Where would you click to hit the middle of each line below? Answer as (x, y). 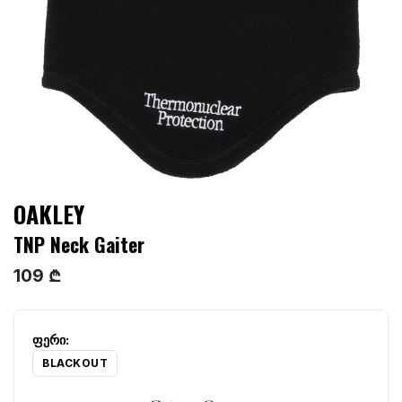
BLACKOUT (75, 363)
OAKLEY (49, 214)
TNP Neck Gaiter (79, 245)
